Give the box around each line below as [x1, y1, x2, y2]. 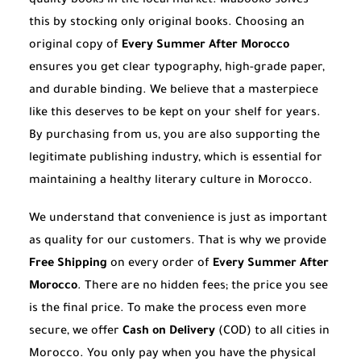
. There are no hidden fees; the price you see [77, 280, 328, 293]
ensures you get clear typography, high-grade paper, [29, 61, 325, 75]
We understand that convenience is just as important [29, 212, 327, 226]
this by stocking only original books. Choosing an [29, 16, 305, 30]
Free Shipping [29, 257, 107, 271]
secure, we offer [29, 325, 122, 338]
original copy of [29, 39, 122, 52]
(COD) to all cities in [215, 325, 330, 338]
